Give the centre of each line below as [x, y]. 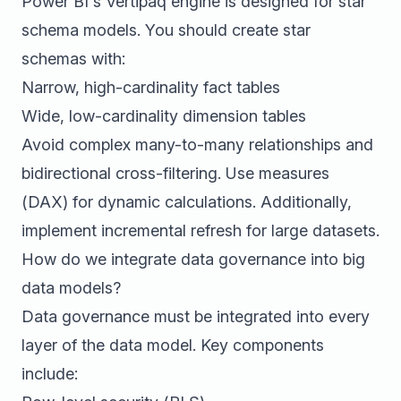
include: [50, 374]
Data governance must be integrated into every [196, 316]
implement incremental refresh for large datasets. [200, 230]
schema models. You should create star [166, 30]
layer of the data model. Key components [173, 345]
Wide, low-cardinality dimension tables [164, 116]
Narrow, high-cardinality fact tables [151, 87]
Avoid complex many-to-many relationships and [197, 145]
